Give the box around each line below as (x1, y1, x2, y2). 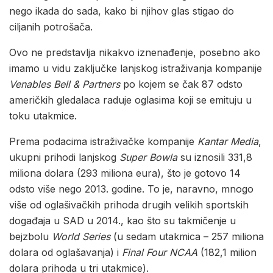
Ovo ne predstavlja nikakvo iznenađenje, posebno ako (9, 46, 260, 59)
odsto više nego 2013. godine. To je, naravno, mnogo (9, 183, 253, 196)
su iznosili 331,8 (177, 151, 252, 164)
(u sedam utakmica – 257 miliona (110, 230, 264, 243)
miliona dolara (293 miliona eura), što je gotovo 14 (9, 167, 241, 180)
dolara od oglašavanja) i (9, 246, 122, 259)
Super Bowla (119, 151, 177, 164)
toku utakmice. (9, 110, 77, 122)
